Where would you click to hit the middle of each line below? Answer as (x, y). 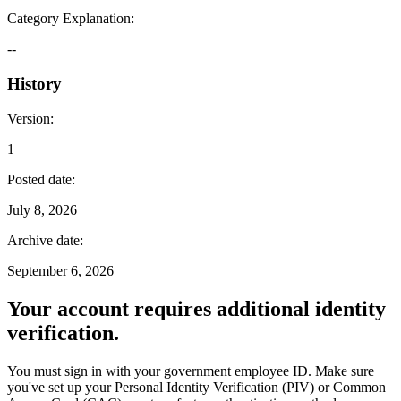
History (34, 84)
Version (29, 118)
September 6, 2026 (60, 270)
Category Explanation (69, 19)
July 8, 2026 (42, 209)
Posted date (39, 179)
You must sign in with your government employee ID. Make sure (191, 371)
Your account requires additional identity (196, 308)
